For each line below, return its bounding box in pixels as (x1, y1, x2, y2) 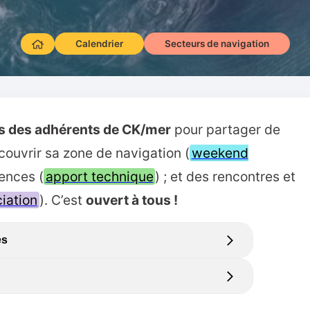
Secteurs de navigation (164, 37, 269, 49)
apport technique (45, 168, 154, 185)
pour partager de (170, 121, 280, 138)
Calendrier (75, 37, 123, 49)
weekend (191, 145, 248, 162)
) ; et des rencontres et (155, 168, 296, 185)
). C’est (39, 192, 86, 209)
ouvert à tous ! (85, 192, 178, 209)
